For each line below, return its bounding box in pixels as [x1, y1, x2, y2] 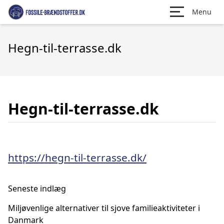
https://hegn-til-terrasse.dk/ [8, 150, 146, 164]
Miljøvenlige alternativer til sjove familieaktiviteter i [8, 202, 200, 213]
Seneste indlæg [8, 183, 66, 194]
